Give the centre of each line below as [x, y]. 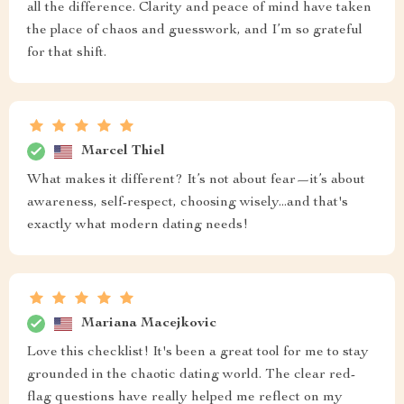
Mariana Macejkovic [149, 323]
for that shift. [67, 53]
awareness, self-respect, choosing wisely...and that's [188, 203]
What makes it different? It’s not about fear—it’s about [196, 180]
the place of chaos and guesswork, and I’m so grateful [195, 31]
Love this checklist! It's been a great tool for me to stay [198, 353]
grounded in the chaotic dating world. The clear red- [191, 375]
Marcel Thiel [123, 151]
